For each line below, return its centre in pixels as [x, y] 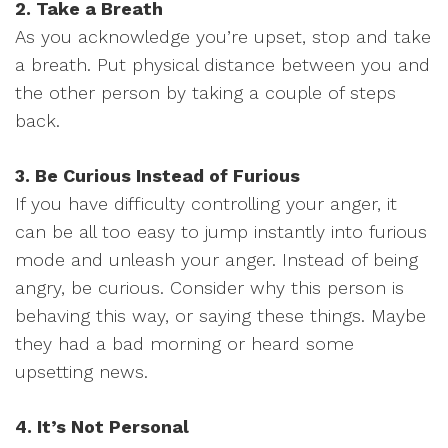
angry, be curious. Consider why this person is [209, 287]
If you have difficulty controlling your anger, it [206, 203]
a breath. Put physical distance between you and [222, 64]
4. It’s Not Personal [102, 426]
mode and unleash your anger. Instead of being [216, 259]
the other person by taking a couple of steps [205, 92]
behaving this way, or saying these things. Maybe [220, 315]
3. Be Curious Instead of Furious [157, 175]
